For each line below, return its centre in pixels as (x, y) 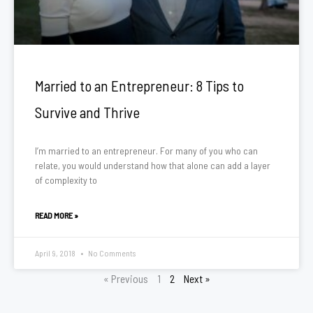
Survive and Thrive (87, 112)
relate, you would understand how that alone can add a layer (153, 165)
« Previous (125, 278)
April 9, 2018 (56, 253)
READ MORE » (57, 215)
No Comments (111, 253)
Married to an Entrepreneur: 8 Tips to (139, 86)
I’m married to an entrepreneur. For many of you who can (146, 151)
